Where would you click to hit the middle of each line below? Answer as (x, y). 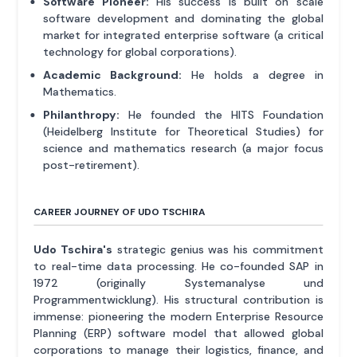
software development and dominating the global (183, 19)
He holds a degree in (253, 75)
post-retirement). (92, 165)
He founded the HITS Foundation (222, 115)
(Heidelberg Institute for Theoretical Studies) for (183, 132)
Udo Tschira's (73, 250)
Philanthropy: (82, 115)
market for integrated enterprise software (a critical (183, 35)
